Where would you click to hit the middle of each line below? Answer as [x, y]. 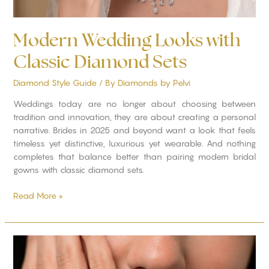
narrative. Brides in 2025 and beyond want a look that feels [134, 130]
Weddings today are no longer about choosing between [134, 104]
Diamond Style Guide [55, 83]
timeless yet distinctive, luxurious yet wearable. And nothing [134, 144]
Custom [28, 241]
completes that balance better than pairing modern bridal [134, 157]
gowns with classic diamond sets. [78, 170]
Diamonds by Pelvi [154, 83]
